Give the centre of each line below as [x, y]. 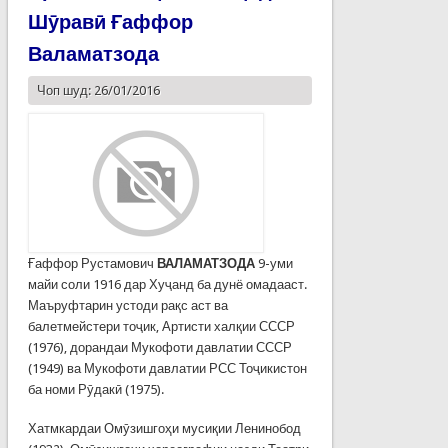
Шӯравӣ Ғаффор [110, 21]
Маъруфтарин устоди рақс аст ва [127, 305]
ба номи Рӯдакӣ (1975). [95, 389]
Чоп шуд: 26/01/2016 [98, 90]
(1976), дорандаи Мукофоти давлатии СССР [159, 347]
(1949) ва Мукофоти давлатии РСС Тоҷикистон [167, 368]
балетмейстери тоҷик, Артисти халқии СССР [161, 326]
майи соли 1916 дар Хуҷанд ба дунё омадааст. [167, 284]
